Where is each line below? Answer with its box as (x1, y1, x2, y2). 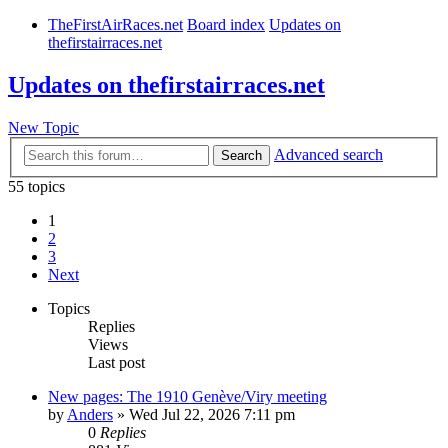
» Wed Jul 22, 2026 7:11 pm (113, 405, 295, 423)
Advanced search (274, 145, 383, 163)
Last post (88, 353, 145, 371)
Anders (67, 405, 113, 423)
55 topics (8, 177, 65, 195)
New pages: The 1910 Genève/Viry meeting (48, 387, 327, 405)
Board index (187, 16, 265, 34)
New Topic (8, 119, 79, 137)
